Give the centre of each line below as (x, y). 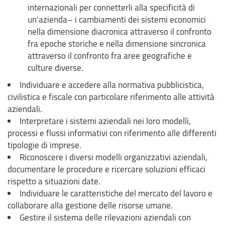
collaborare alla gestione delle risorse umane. (90, 205)
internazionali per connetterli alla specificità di (111, 7)
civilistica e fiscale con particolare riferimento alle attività (111, 96)
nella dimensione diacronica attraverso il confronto (120, 31)
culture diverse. (55, 67)
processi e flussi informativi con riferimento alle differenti (112, 133)
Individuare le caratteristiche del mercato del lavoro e (116, 193)
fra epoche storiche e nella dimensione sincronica (117, 43)
